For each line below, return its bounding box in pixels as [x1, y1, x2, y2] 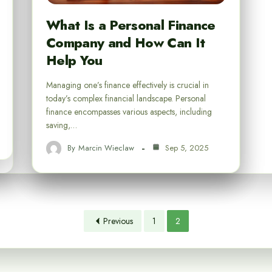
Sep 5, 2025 [163, 142, 208, 154]
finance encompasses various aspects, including [46, 105, 212, 118]
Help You [46, 50, 103, 70]
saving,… [46, 118, 77, 131]
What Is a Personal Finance [46, 15, 216, 35]
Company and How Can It [46, 32, 205, 52]
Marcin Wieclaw [78, 142, 134, 154]
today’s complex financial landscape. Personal [46, 92, 206, 104]
